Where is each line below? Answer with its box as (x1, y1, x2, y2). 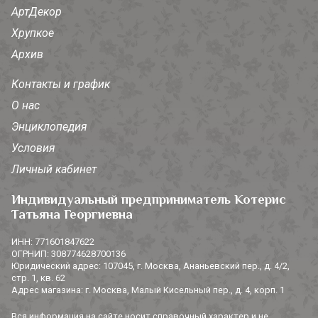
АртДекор (11, 5, 62, 19)
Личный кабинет (11, 163, 97, 177)
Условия (11, 141, 55, 155)
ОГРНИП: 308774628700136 (11, 248, 126, 260)
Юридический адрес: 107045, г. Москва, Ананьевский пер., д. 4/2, (11, 261, 290, 272)
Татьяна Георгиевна (11, 207, 133, 222)
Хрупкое (11, 26, 54, 40)
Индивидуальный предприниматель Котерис (11, 192, 286, 207)
